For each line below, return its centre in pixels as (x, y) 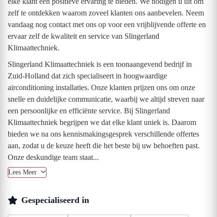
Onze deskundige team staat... (53, 157)
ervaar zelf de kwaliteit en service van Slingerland (84, 36)
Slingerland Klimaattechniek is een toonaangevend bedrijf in (100, 64)
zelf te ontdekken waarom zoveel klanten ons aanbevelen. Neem (106, 13)
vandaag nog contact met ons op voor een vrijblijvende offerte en (107, 24)
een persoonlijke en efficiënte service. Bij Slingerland (89, 110)
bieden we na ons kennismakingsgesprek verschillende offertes (103, 134)
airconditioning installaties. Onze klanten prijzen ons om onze (101, 87)
